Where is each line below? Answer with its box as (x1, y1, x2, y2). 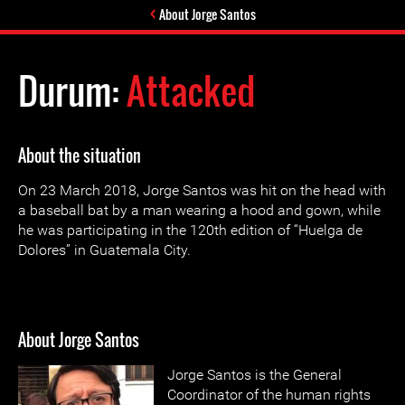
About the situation (18, 144, 141, 167)
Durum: (18, 63, 127, 118)
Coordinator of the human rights (167, 386, 371, 403)
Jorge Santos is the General (167, 366, 342, 383)
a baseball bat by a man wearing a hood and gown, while (18, 202, 381, 219)
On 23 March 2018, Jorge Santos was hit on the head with (18, 182, 386, 199)
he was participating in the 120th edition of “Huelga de (18, 221, 363, 239)
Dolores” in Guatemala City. (18, 241, 194, 259)
